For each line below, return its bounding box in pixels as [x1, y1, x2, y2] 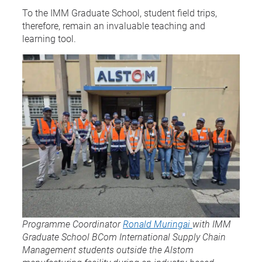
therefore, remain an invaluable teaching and [22, 19, 205, 32]
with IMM [192, 217, 231, 230]
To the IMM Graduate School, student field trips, [22, 6, 217, 19]
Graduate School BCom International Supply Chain [22, 230, 226, 243]
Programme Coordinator [22, 217, 123, 230]
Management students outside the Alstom [22, 243, 194, 256]
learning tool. [22, 32, 76, 44]
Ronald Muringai [123, 217, 192, 230]
